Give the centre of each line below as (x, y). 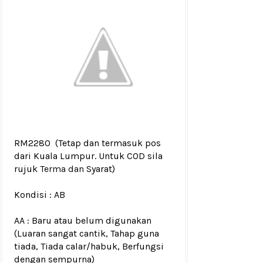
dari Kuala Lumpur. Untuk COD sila (88, 156)
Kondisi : (33, 195)
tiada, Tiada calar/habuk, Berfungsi (89, 246)
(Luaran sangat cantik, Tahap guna (87, 233)
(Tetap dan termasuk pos (108, 143)
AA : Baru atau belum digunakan (83, 220)
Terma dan (63, 169)
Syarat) (101, 169)
